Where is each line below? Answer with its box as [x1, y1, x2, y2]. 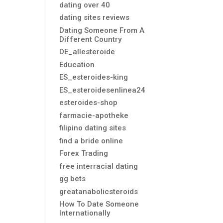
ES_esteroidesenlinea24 [59, 85, 146, 95]
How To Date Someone [59, 200, 139, 209]
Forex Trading [59, 149, 109, 158]
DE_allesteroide [59, 47, 115, 56]
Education [59, 60, 95, 69]
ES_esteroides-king [59, 73, 128, 82]
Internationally [59, 209, 111, 218]
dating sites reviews [59, 13, 130, 22]
